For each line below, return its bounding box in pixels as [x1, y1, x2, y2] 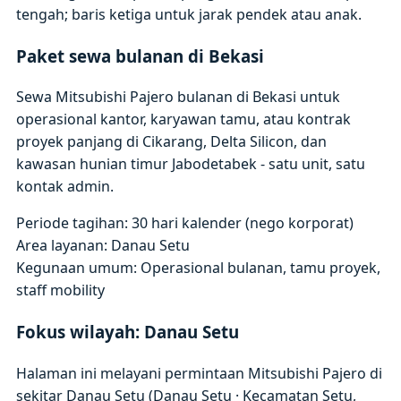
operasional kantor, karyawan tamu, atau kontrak [16, 109, 352, 130]
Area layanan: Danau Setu [16, 235, 191, 256]
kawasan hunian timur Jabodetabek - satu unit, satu [16, 154, 366, 175]
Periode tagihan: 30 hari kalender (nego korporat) [16, 213, 354, 234]
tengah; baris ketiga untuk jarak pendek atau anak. [16, 4, 363, 24]
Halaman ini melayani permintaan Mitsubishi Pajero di [16, 363, 383, 383]
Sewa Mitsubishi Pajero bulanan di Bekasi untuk [16, 87, 341, 107]
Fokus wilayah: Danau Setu [16, 320, 240, 344]
